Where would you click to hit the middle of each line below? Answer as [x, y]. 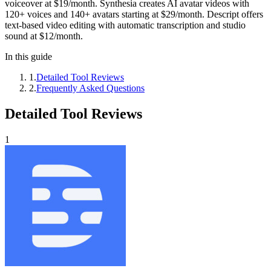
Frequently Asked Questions [90, 88]
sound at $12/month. [44, 36]
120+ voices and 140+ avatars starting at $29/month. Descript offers [134, 14]
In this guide [28, 56]
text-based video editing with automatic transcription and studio [125, 25]
